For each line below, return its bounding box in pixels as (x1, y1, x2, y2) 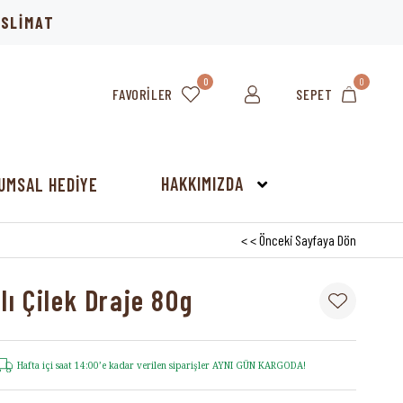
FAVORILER (112, 85, 174, 103)
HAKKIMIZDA (161, 173, 244, 194)
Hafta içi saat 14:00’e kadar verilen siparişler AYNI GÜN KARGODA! (17, 359, 306, 372)
